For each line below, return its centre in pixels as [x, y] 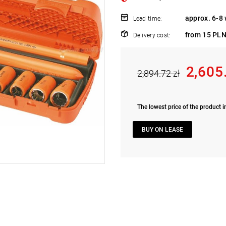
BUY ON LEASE [162, 129]
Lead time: [148, 19]
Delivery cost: [152, 36]
